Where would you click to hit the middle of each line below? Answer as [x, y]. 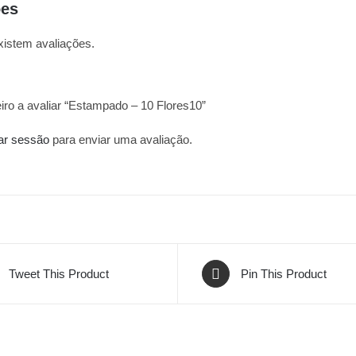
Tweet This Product [58, 273]
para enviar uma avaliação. [121, 139]
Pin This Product [284, 273]
